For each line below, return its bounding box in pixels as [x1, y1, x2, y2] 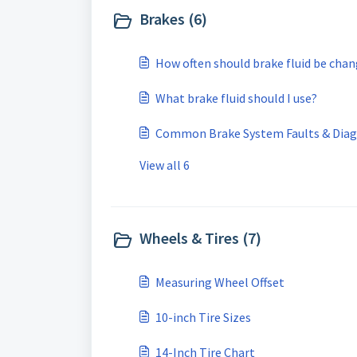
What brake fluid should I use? [155, 90, 317, 106]
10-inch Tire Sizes [155, 309, 251, 325]
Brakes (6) [139, 9, 207, 29]
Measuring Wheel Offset [155, 274, 284, 290]
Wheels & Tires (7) [139, 228, 261, 248]
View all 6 [139, 157, 190, 173]
